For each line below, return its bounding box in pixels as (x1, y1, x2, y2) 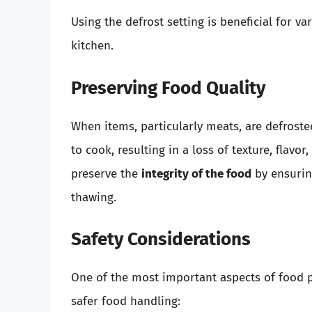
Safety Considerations (71, 228, 251, 251)
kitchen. (71, 38, 114, 54)
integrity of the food (141, 166, 251, 181)
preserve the (71, 166, 141, 181)
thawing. (71, 189, 116, 205)
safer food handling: (71, 294, 180, 309)
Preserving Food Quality (71, 77, 265, 99)
